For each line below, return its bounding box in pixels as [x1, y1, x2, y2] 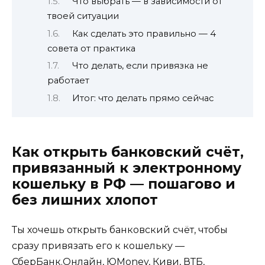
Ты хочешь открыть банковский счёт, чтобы [12, 224, 228, 236]
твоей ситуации [47, 11, 119, 22]
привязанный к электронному [12, 160, 241, 177]
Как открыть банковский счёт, [12, 144, 244, 161]
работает [47, 75, 89, 86]
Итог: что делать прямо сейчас [72, 92, 214, 104]
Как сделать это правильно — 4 [72, 28, 216, 39]
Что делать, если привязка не [72, 60, 208, 72]
